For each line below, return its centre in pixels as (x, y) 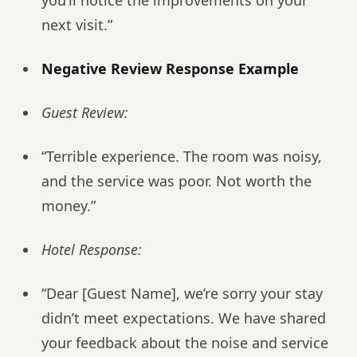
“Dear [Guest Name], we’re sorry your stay (182, 293)
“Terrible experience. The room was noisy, (182, 156)
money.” (69, 206)
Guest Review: (85, 112)
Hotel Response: (92, 249)
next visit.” (77, 25)
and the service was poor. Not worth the (177, 181)
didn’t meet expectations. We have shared (184, 318)
